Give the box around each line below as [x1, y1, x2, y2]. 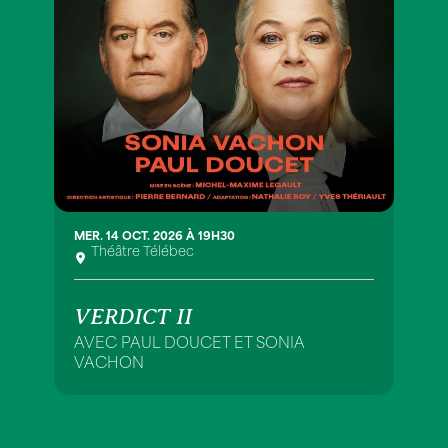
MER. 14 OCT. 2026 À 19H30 [74, 232, 235, 243]
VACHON [74, 357, 144, 372]
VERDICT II [74, 304, 192, 329]
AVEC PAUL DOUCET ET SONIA [74, 337, 305, 352]
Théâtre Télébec [91, 246, 194, 259]
